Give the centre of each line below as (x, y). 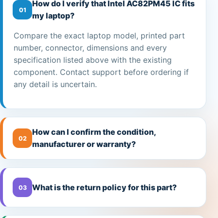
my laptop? (53, 16)
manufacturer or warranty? (84, 144)
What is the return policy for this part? (104, 187)
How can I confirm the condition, (94, 132)
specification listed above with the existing (93, 60)
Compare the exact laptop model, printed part (99, 36)
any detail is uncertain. (55, 84)
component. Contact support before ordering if (101, 72)
